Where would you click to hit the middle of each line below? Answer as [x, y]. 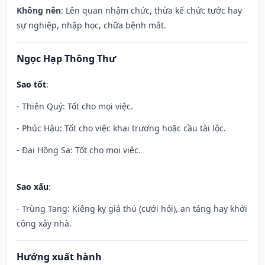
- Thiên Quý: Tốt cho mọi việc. [75, 106]
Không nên [39, 11]
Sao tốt [31, 85]
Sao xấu [33, 187]
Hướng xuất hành [59, 257]
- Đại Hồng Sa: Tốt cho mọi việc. [79, 150]
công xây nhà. [44, 224]
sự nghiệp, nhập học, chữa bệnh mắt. [91, 25]
